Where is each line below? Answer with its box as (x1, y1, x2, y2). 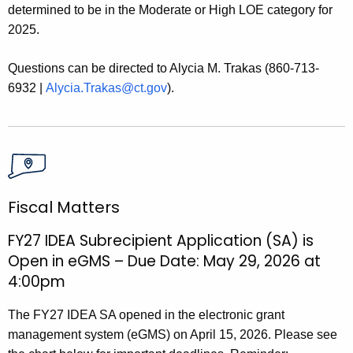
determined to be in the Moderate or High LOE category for (8, 2, 333, 17)
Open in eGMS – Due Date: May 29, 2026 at (8, 250, 321, 272)
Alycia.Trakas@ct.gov (46, 80, 167, 95)
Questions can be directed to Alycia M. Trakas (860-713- (8, 61, 319, 75)
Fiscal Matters (8, 195, 120, 218)
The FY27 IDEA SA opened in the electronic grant (8, 307, 284, 321)
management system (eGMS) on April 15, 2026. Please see (8, 327, 337, 341)
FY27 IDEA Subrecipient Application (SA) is (8, 229, 314, 251)
